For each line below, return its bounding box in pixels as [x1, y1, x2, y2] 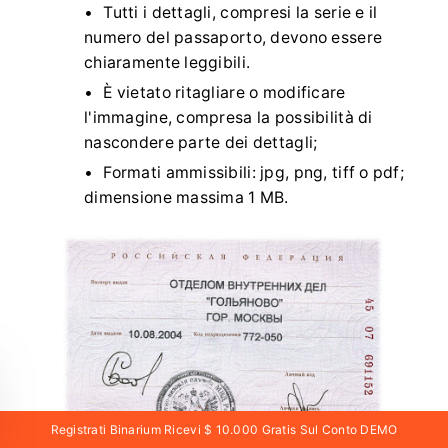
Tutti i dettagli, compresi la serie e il [103, 3, 378, 22]
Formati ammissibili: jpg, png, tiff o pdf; [103, 163, 405, 182]
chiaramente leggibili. [84, 53, 251, 72]
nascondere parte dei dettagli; [84, 133, 318, 152]
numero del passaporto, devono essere [84, 28, 383, 47]
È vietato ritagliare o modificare [103, 83, 346, 102]
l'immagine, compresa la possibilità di [84, 108, 373, 127]
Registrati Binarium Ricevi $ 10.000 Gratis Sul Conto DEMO [50, 422, 398, 437]
